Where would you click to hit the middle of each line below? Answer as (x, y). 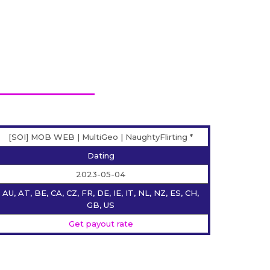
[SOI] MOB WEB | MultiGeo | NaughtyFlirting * (101, 137)
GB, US (101, 205)
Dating (101, 156)
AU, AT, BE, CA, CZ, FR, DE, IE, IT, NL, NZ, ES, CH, (101, 193)
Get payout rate (101, 224)
